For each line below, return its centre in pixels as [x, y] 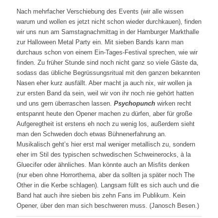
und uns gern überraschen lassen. [65, 103]
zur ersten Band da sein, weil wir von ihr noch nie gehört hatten [105, 93]
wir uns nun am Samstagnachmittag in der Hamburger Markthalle [108, 32]
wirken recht [173, 103]
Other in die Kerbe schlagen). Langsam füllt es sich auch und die [108, 185]
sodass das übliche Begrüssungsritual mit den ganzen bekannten [108, 73]
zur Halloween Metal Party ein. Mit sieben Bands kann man [100, 42]
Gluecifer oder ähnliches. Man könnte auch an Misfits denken [103, 165]
